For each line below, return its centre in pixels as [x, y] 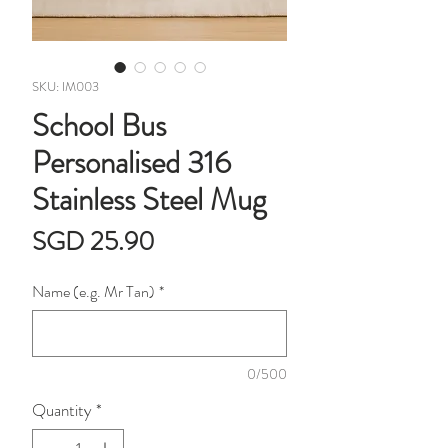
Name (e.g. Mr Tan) [93, 292]
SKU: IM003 [65, 87]
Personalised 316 [131, 163]
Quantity [62, 410]
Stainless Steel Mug [149, 200]
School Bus [99, 126]
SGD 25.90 [93, 242]
